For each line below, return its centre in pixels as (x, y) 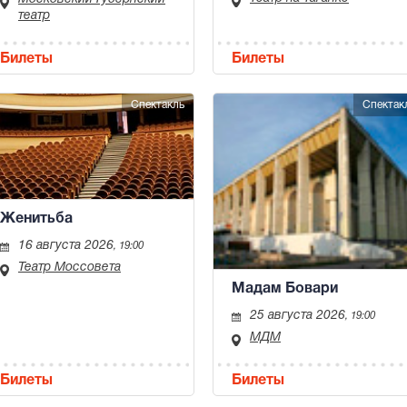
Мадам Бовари (285, 289)
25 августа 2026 (298, 316)
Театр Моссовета (69, 268)
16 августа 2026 (66, 246)
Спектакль (158, 105)
